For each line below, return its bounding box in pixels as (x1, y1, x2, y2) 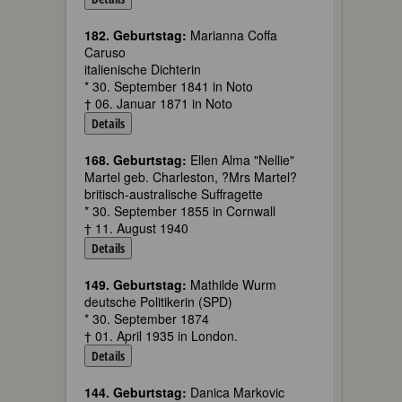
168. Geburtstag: (84, 151, 187, 169)
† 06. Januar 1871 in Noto (84, 94, 232, 112)
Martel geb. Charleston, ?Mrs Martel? (84, 168, 297, 186)
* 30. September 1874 (84, 310, 209, 328)
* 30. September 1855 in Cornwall (84, 202, 275, 220)
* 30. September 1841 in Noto (84, 77, 253, 95)
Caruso (84, 43, 126, 61)
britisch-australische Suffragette (84, 185, 263, 203)
